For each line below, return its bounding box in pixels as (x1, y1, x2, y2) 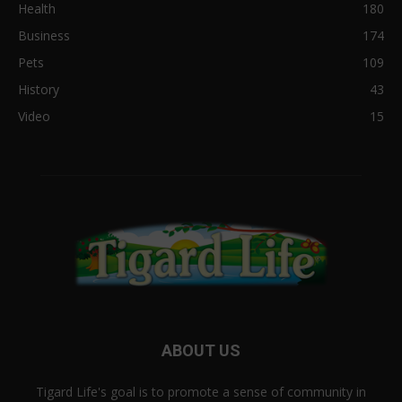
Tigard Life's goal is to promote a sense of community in (36, 382, 366, 400)
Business (18, 27, 70, 45)
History (18, 81, 59, 99)
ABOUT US (162, 340, 240, 360)
